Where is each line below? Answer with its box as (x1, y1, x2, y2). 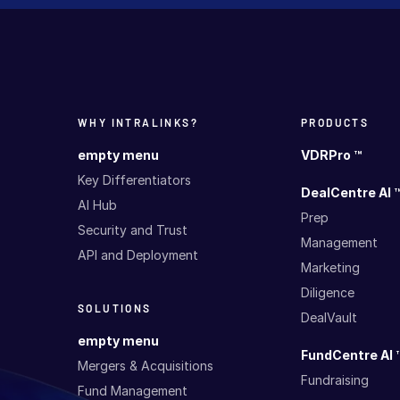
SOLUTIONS (78, 301, 152, 314)
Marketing (300, 259, 360, 275)
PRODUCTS (300, 115, 370, 129)
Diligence (300, 284, 354, 300)
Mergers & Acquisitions (78, 357, 213, 373)
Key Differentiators (78, 171, 191, 187)
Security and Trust (78, 221, 187, 237)
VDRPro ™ (300, 146, 362, 162)
